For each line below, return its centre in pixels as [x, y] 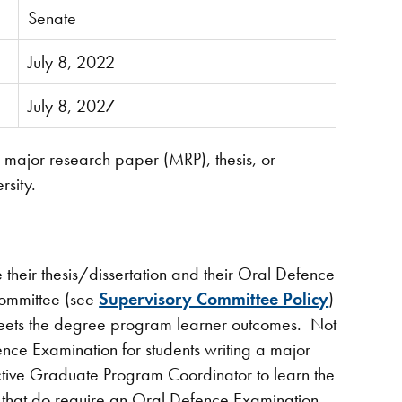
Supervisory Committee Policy [214, 299]
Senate [52, 18]
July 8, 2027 [72, 106]
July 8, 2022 [72, 62]
